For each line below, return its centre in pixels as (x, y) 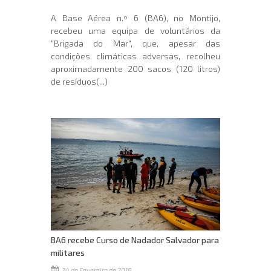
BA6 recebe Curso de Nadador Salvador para (135, 240)
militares (68, 252)
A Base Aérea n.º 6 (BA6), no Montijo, (135, 18)
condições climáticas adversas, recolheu (135, 56)
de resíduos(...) (79, 81)
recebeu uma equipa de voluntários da (135, 30)
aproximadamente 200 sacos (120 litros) (135, 68)
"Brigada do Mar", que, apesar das (135, 43)
